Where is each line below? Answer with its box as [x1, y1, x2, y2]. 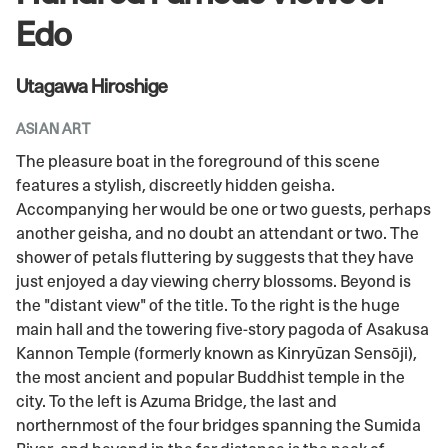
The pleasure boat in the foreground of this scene [16, 152, 380, 171]
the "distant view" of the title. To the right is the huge [16, 296, 400, 315]
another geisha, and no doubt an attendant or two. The [16, 224, 419, 243]
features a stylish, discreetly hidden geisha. [16, 176, 335, 195]
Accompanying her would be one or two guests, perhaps [16, 200, 431, 219]
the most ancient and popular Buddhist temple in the [16, 368, 405, 387]
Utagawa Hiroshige [16, 75, 168, 98]
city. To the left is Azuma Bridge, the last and [16, 392, 337, 411]
